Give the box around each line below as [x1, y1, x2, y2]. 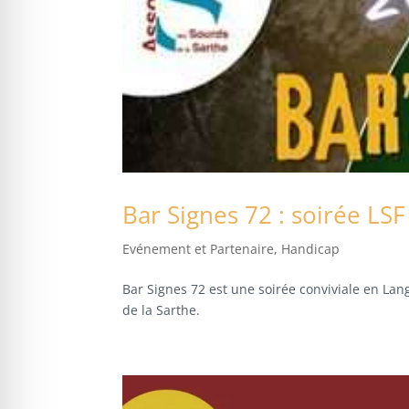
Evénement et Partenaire [122, 239, 275, 257]
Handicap [281, 239, 341, 257]
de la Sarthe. [122, 300, 201, 319]
